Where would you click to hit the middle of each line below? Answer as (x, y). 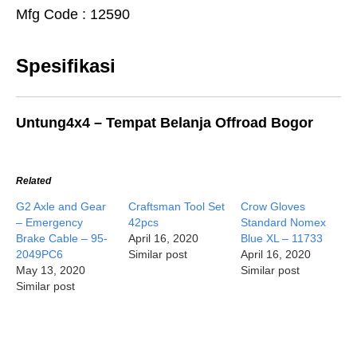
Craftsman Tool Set (177, 206)
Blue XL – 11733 (282, 238)
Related (33, 181)
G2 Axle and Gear (61, 206)
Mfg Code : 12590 (73, 14)
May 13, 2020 (51, 270)
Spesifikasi (66, 66)
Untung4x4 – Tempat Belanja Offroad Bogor (165, 123)
